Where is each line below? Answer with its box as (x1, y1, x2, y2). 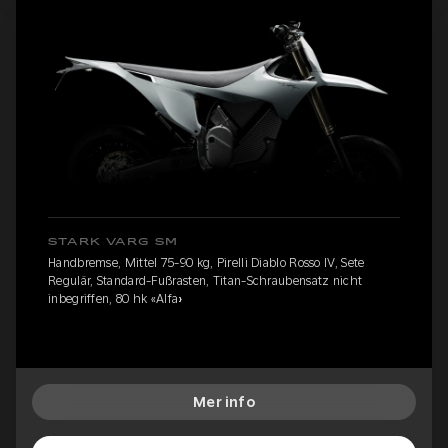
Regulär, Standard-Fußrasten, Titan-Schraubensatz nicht (48, 273, 363, 288)
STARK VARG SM (48, 236, 179, 247)
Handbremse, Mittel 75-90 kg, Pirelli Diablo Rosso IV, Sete (48, 255, 365, 270)
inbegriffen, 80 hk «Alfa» (48, 291, 184, 306)
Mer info (193, 393, 255, 410)
